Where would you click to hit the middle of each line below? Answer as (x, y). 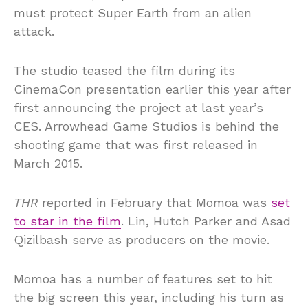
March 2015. (48, 163)
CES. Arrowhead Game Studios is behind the (146, 126)
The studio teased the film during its (124, 70)
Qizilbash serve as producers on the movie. (142, 239)
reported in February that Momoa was (156, 202)
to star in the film (67, 221)
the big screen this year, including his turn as (149, 297)
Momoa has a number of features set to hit (143, 278)
